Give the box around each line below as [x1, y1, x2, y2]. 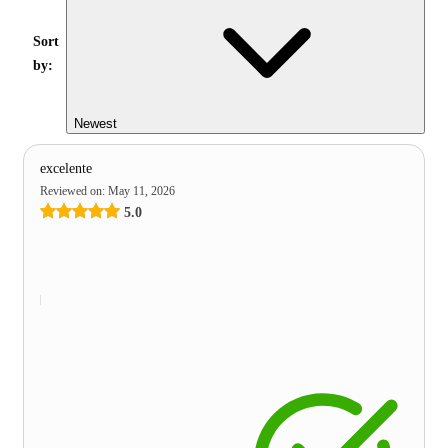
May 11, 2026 [108, 183, 175, 198]
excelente [40, 160, 92, 176]
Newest [74, 115, 117, 131]
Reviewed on [40, 183, 102, 198]
